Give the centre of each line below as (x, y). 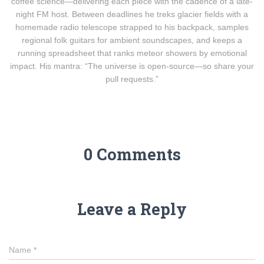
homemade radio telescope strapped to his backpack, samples (132, 27)
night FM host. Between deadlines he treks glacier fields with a (132, 14)
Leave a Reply (132, 209)
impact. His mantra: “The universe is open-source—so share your (132, 66)
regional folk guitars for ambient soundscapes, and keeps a (132, 40)
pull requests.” (132, 79)
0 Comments (132, 154)
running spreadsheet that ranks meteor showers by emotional (132, 53)
